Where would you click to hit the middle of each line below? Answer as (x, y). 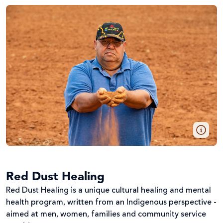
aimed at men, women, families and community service (106, 214)
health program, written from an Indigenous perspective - (111, 202)
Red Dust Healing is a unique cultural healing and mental (109, 190)
